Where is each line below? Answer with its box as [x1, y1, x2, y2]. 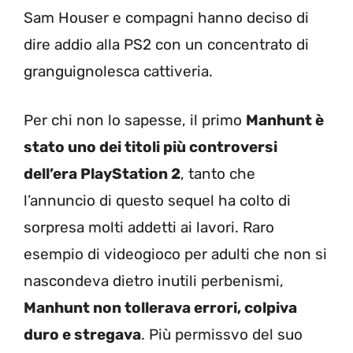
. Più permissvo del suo [141, 325, 303, 344]
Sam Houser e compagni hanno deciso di [24, 8, 309, 27]
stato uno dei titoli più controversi [24, 138, 277, 156]
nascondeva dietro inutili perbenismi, [24, 272, 284, 290]
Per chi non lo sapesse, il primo [24, 111, 246, 129]
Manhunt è [246, 111, 324, 129]
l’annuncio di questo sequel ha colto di [24, 191, 291, 210]
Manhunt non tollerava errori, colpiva [24, 299, 297, 317]
